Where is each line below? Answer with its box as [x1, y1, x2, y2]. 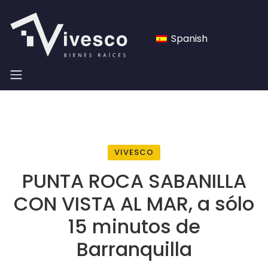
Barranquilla [76, 236, 192, 263]
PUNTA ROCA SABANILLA [22, 167, 246, 195]
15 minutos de [68, 213, 200, 240]
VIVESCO [114, 147, 154, 159]
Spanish [169, 31, 208, 45]
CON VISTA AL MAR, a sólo [14, 190, 254, 218]
